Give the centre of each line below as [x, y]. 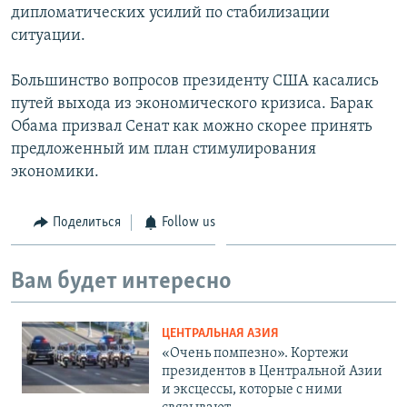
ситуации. [48, 35]
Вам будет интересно [121, 283]
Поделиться [86, 222]
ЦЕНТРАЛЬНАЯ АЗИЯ [220, 333]
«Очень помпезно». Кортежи [255, 353]
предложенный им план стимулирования [164, 149]
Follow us [189, 222]
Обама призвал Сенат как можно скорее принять [192, 126]
